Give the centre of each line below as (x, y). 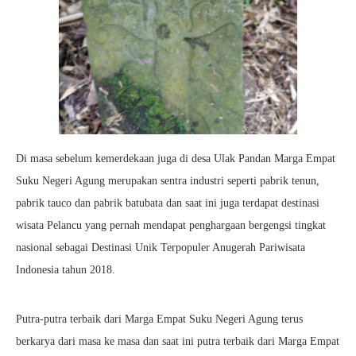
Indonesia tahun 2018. (66, 269)
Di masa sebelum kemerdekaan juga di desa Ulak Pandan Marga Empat (176, 158)
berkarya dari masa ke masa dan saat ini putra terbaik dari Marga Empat (178, 341)
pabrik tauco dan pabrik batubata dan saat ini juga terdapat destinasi (168, 203)
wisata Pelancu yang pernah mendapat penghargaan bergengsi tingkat (171, 225)
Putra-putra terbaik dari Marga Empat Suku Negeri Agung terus (159, 319)
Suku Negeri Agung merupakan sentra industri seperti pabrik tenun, (168, 180)
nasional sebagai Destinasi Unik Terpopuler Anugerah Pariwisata (161, 247)
